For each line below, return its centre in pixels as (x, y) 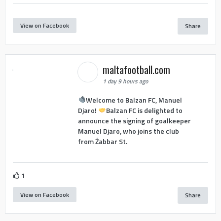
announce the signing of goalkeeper (134, 120)
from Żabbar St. (102, 141)
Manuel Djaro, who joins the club (128, 131)
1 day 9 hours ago (125, 81)
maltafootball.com (137, 70)
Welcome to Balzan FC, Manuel (134, 100)
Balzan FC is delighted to (144, 110)
